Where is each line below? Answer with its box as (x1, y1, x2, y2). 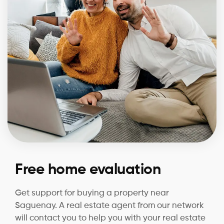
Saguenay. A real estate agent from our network (15, 201, 204, 210)
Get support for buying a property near (15, 188, 169, 197)
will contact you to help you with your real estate (15, 213, 205, 222)
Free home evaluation (15, 162, 160, 177)
